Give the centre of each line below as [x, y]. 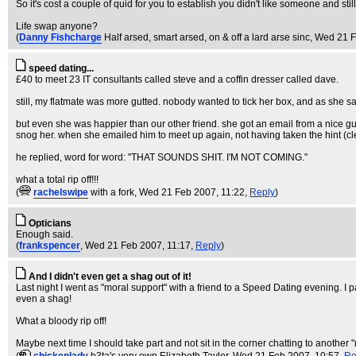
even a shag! [44, 299]
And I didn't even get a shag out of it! [110, 277]
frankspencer [50, 246]
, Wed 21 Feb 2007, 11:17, [138, 246]
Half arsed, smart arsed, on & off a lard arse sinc [207, 37]
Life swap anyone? [57, 26]
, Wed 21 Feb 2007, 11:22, [192, 192]
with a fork [112, 192]
